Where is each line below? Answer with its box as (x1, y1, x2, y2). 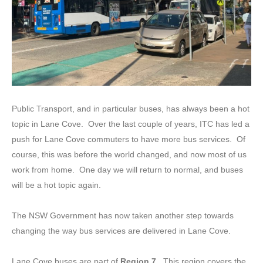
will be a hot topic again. (12, 180, 101, 190)
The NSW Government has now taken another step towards (12, 210, 234, 220)
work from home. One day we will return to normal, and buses (12, 164, 243, 174)
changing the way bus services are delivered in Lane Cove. (12, 225, 231, 235)
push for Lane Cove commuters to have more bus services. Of (12, 134, 245, 144)
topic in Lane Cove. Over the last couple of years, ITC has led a (12, 119, 249, 129)
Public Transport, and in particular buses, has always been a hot (12, 103, 249, 113)
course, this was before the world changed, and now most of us (12, 149, 247, 159)
